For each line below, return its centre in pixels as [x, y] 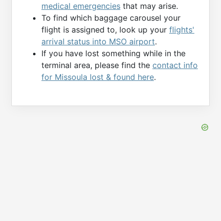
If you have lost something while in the [113, 53]
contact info [175, 65]
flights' [182, 29]
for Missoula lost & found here [98, 77]
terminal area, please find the [97, 65]
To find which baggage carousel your [111, 18]
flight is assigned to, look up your [105, 29]
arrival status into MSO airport [98, 41]
